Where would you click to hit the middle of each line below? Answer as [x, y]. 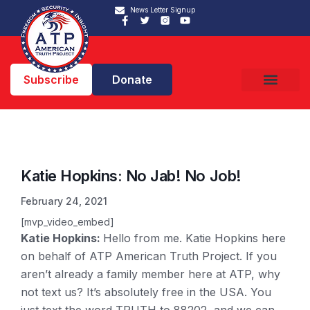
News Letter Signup [163, 10]
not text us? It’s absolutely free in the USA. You [146, 292]
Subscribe [51, 80]
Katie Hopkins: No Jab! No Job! [131, 176]
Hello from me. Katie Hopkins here [194, 238]
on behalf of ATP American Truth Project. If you [149, 256]
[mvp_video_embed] [67, 222]
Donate [132, 80]
